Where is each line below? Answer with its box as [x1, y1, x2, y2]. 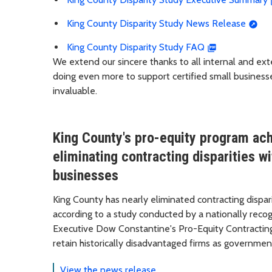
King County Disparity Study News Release [67, 18, 246, 30]
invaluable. [53, 85, 97, 97]
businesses [53, 167, 118, 185]
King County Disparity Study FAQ [67, 41, 205, 53]
